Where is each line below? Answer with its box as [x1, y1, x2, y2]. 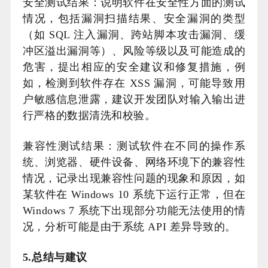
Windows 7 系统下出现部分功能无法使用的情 [22, 205, 246, 217]
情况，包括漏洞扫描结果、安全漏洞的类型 [22, 13, 246, 25]
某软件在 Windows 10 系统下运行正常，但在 [22, 188, 246, 200]
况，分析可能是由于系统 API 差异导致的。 [22, 221, 236, 233]
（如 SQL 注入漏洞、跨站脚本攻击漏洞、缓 [22, 29, 246, 41]
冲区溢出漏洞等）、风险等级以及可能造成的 [22, 45, 246, 57]
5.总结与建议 [22, 251, 87, 263]
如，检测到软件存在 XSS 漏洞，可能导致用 [22, 77, 246, 89]
